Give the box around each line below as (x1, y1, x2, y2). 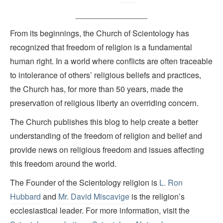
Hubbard (10, 191, 41, 203)
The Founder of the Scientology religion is (10, 177, 159, 189)
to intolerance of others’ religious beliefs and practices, (10, 69, 201, 81)
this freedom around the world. (10, 158, 116, 170)
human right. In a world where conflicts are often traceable (10, 55, 213, 67)
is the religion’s (129, 191, 185, 203)
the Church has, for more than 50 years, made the (10, 83, 183, 95)
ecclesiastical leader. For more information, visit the (10, 205, 190, 217)
